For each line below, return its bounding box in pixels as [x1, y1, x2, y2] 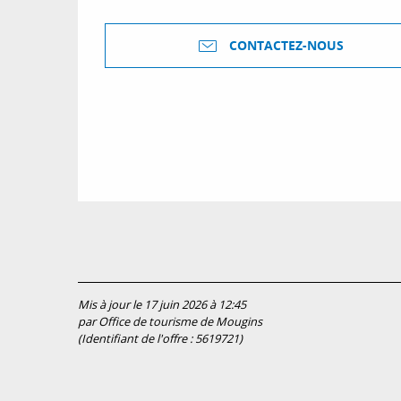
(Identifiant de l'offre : [78, 331, 195, 346]
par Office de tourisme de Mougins [78, 314, 262, 329]
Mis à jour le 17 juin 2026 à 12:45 [78, 297, 246, 312]
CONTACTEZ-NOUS [229, 37, 344, 55]
